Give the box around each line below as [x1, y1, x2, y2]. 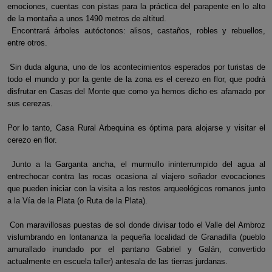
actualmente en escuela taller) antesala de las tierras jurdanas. [7, 257, 228, 266]
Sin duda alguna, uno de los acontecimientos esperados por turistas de [7, 63, 265, 72]
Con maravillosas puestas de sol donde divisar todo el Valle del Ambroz [7, 220, 265, 229]
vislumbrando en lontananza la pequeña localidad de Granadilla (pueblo [7, 233, 265, 242]
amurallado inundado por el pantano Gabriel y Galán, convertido [7, 245, 265, 254]
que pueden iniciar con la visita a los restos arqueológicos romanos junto [7, 184, 265, 193]
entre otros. [7, 38, 47, 47]
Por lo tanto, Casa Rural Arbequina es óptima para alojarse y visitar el [7, 123, 265, 132]
